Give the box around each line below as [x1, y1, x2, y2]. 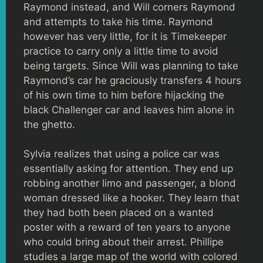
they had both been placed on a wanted [23, 207, 214, 218]
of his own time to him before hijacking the [23, 89, 224, 101]
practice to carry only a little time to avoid [23, 45, 218, 57]
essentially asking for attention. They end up [23, 163, 233, 174]
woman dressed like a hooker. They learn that [23, 192, 240, 204]
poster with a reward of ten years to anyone [23, 221, 231, 233]
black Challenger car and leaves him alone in [23, 103, 234, 116]
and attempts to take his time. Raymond [23, 15, 213, 28]
